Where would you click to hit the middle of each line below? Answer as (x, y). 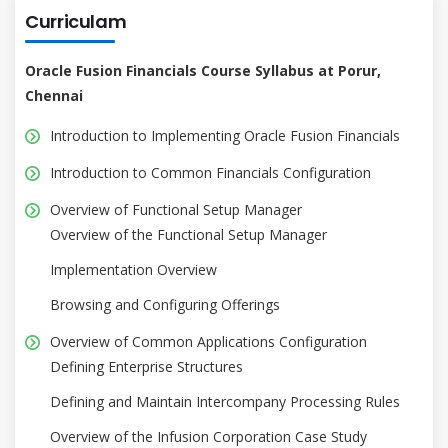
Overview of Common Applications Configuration (208, 341)
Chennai (54, 95)
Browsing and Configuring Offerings (165, 304)
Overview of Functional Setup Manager (176, 209)
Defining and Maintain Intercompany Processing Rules (225, 401)
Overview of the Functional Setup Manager (188, 234)
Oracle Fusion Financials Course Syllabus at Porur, (203, 70)
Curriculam (76, 21)
